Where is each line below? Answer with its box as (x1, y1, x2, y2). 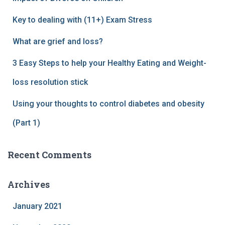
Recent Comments (8, 148, 91, 161)
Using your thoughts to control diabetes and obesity (13, 98, 204, 108)
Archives (8, 178, 50, 190)
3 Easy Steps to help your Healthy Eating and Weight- (13, 58, 206, 68)
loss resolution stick (13, 77, 88, 87)
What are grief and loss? (13, 36, 103, 46)
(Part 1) (13, 118, 40, 128)
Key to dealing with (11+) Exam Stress (13, 15, 152, 25)
